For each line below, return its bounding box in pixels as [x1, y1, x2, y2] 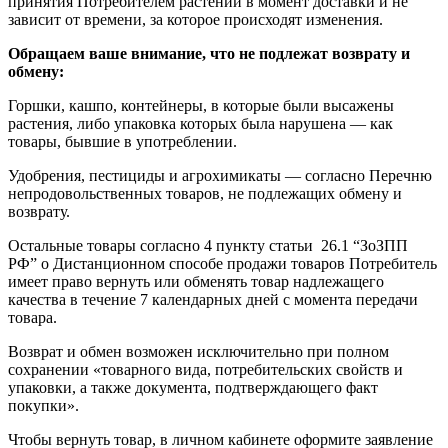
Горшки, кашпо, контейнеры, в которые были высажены [8, 96, 394, 114]
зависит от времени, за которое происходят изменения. [8, 10, 383, 28]
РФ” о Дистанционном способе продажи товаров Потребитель [8, 254, 437, 272]
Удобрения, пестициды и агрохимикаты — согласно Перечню [8, 166, 432, 184]
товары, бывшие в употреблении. [8, 132, 237, 150]
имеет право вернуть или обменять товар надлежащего [8, 272, 384, 290]
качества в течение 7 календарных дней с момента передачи [8, 290, 418, 308]
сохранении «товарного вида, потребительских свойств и [8, 360, 403, 378]
